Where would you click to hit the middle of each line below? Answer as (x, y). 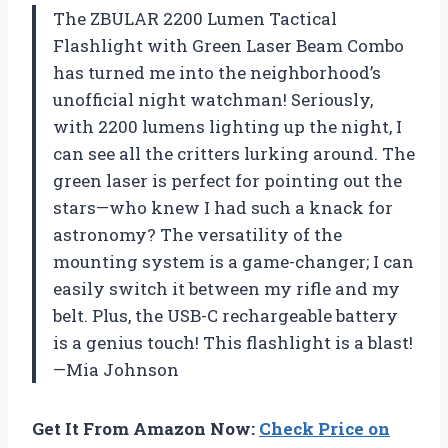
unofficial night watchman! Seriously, (213, 99)
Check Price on (324, 428)
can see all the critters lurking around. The (234, 153)
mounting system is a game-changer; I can (233, 261)
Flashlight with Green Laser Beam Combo (228, 45)
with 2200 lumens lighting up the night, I (227, 126)
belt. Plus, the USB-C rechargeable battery (225, 315)
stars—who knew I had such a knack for (223, 207)
